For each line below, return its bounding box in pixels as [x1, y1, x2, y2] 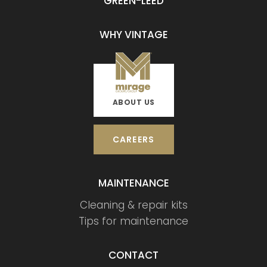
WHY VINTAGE [99, 27, 168, 42]
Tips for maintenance [79, 214, 188, 229]
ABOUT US [112, 97, 155, 108]
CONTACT [108, 248, 159, 263]
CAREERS [112, 133, 155, 146]
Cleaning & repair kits [79, 198, 188, 213]
